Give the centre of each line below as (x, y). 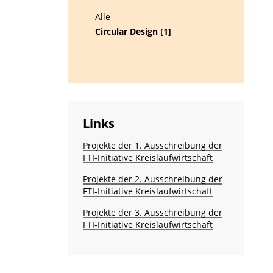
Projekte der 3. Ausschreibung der (152, 212)
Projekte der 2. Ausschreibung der (152, 179)
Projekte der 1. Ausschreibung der (152, 145)
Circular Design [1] (133, 32)
